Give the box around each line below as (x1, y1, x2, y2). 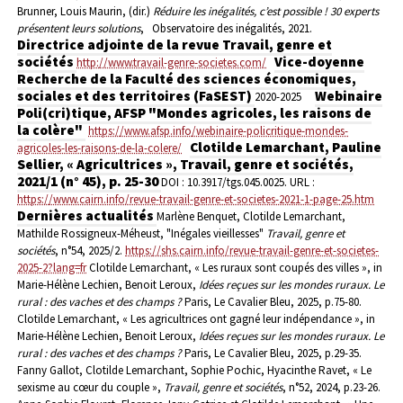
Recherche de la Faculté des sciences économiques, (17, 70, 356, 88)
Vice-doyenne (274, 53, 364, 71)
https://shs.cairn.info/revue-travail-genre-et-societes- (125, 243, 379, 259)
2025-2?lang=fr (17, 260, 86, 276)
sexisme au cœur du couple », (17, 380, 164, 396)
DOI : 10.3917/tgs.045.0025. (161, 175, 287, 191)
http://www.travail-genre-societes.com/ (76, 55, 266, 71)
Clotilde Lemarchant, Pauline (190, 139, 381, 157)
